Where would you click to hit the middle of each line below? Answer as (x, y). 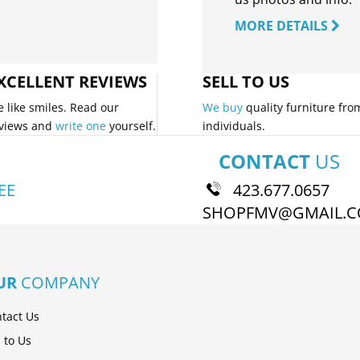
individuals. (233, 125)
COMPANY (59, 282)
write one (81, 125)
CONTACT (264, 161)
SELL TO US (245, 81)
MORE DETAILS (282, 25)
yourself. (131, 125)
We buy (222, 107)
